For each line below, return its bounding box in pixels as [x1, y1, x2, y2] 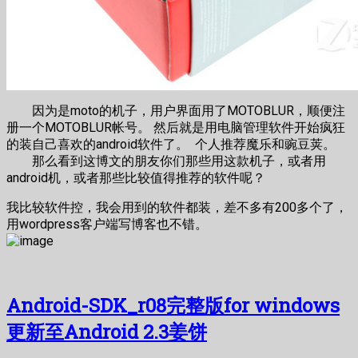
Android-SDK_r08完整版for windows [6, 292, 340, 318]
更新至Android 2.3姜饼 [6, 318, 207, 344]
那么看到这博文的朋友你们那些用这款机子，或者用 [6, 153, 326, 169]
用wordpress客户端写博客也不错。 [6, 216, 208, 232]
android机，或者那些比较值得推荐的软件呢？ [6, 169, 265, 185]
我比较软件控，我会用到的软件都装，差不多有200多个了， [6, 199, 348, 215]
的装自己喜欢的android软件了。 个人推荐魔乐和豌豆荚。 [6, 136, 336, 152]
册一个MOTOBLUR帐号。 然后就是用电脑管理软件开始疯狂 [6, 119, 345, 135]
